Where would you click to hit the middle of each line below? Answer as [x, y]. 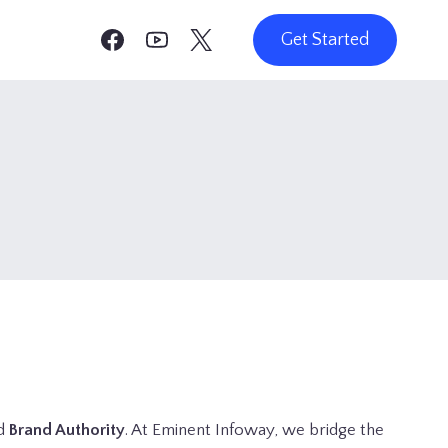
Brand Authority [67, 430]
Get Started [325, 40]
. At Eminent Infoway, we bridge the [254, 430]
